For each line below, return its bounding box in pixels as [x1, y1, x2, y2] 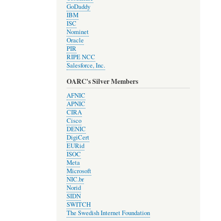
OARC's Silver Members [66, 76, 138, 86]
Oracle [66, 36, 84, 45]
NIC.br [66, 175, 84, 184]
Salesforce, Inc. [66, 61, 105, 70]
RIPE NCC [66, 53, 95, 62]
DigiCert [66, 133, 89, 142]
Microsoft [66, 167, 91, 176]
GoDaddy [66, 2, 90, 11]
